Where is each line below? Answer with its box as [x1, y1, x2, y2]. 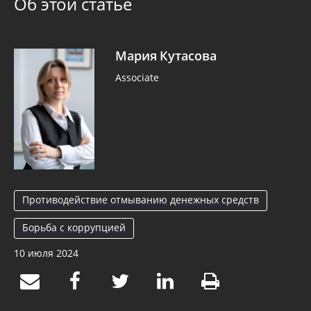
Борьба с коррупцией [22, 220, 126, 234]
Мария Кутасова [115, 47, 217, 64]
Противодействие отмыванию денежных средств [22, 192, 259, 206]
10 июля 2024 [14, 246, 78, 260]
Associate [115, 71, 159, 84]
